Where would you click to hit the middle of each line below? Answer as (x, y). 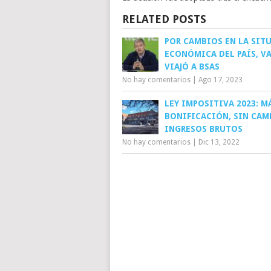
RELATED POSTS (164, 19)
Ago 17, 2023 (220, 80)
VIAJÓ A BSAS (192, 66)
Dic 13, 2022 (219, 142)
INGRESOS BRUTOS (204, 129)
